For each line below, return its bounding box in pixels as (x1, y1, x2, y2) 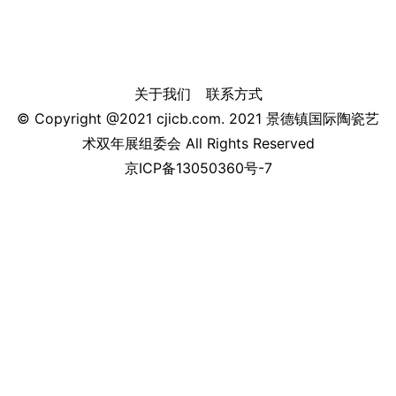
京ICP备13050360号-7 (124, 159, 272, 178)
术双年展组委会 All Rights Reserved (81, 134, 315, 153)
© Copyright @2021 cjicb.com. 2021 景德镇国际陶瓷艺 (17, 110, 379, 128)
